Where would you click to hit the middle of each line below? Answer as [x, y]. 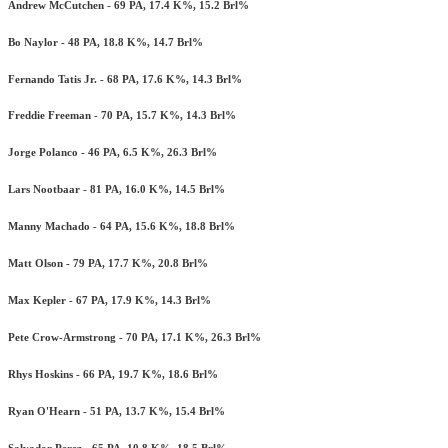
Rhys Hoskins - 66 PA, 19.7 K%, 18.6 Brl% [113, 374]
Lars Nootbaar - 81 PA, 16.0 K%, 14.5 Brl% [116, 189]
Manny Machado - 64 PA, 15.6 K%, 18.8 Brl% [121, 226]
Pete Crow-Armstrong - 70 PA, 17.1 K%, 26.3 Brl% [134, 337]
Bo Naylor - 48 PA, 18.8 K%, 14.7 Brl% [105, 41]
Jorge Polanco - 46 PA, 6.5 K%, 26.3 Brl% [112, 152]
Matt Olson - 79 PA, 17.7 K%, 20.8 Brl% [108, 263]
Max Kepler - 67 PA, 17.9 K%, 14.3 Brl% [109, 300]
